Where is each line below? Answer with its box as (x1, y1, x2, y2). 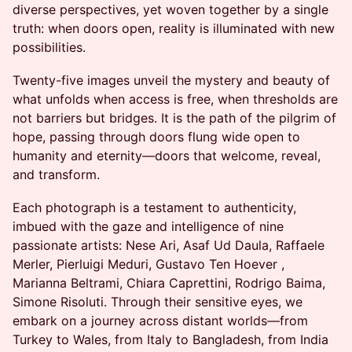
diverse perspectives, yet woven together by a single (13, 2, 328, 17)
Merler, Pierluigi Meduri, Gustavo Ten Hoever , (13, 256, 284, 272)
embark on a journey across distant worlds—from (13, 313, 308, 328)
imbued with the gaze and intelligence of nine (13, 218, 284, 234)
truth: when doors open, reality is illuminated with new (13, 20, 335, 36)
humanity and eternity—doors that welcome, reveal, (13, 148, 321, 163)
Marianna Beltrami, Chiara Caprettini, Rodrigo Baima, (13, 275, 325, 291)
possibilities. (13, 39, 86, 55)
